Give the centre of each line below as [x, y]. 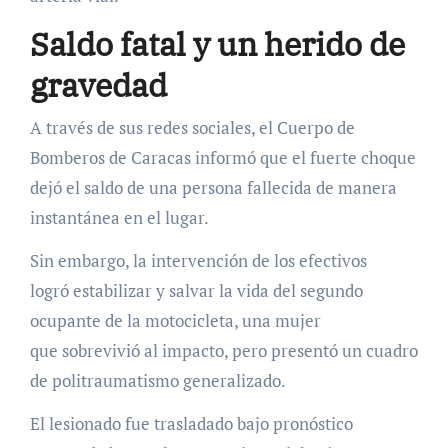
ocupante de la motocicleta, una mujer [175, 320]
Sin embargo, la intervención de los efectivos [198, 260]
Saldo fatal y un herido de [217, 44]
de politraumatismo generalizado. [157, 380]
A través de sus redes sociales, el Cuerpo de [192, 127]
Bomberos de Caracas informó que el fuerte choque [222, 157]
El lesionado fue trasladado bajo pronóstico [191, 423]
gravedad [98, 85]
